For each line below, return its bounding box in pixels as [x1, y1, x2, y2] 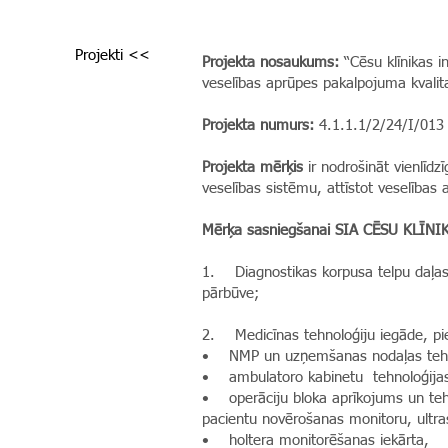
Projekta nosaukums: [202, 55, 339, 70]
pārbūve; [202, 286, 259, 301]
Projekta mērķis [202, 160, 303, 175]
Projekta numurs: [202, 118, 314, 133]
